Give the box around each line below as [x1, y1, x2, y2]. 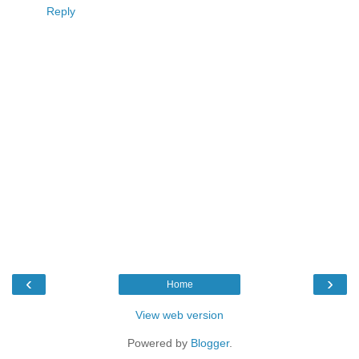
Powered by [127, 336, 191, 349]
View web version [135, 308, 224, 321]
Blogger [190, 336, 229, 349]
